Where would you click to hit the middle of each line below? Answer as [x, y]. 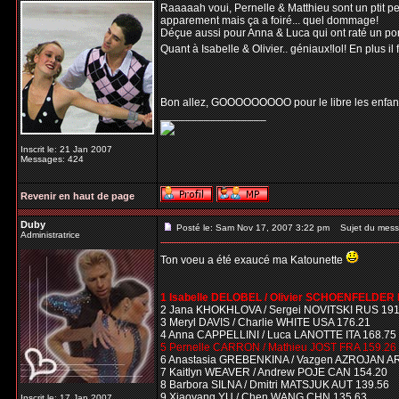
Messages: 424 [52, 159]
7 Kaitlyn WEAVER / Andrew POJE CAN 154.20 [274, 372]
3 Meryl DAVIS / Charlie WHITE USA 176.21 [265, 322]
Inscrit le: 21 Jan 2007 [66, 149]
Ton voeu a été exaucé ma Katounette [253, 260]
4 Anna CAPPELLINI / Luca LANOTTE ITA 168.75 [278, 335]
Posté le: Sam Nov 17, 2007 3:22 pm [253, 228]
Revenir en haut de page [77, 196]
